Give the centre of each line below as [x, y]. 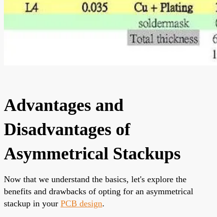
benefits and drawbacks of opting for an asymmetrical [99, 191]
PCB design [81, 203]
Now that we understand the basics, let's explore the [95, 179]
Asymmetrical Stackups [92, 153]
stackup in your [32, 203]
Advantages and [64, 105]
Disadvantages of [67, 129]
